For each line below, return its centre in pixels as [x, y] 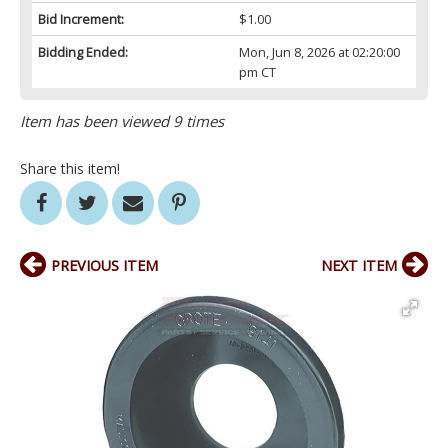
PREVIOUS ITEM [104, 266]
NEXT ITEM [359, 266]
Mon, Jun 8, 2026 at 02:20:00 [319, 52]
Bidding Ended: [83, 52]
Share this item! [70, 169]
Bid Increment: [81, 19]
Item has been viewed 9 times [122, 121]
